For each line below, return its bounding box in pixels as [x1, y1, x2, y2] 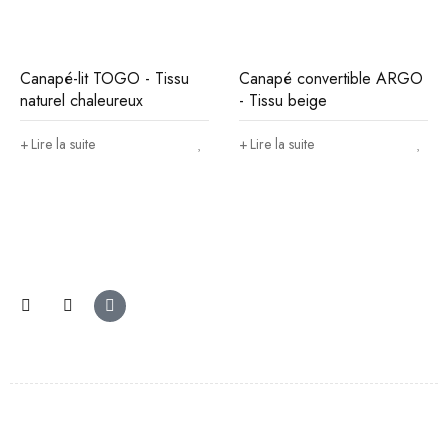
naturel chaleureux [20, 89, 143, 112]
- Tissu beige [239, 89, 327, 112]
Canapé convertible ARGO [239, 67, 423, 90]
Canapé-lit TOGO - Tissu [20, 67, 189, 90]
